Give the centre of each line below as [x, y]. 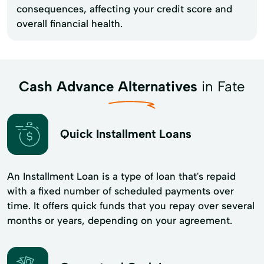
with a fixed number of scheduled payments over [121, 191]
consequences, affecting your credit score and [124, 9]
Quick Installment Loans [126, 134]
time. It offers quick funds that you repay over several [131, 205]
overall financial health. [70, 23]
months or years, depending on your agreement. [120, 220]
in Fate [221, 86]
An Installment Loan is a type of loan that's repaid [121, 176]
